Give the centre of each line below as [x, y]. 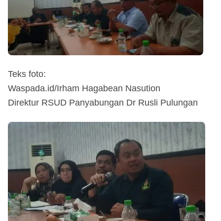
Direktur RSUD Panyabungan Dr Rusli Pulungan [103, 102]
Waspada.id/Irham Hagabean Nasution [84, 88]
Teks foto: [27, 74]
